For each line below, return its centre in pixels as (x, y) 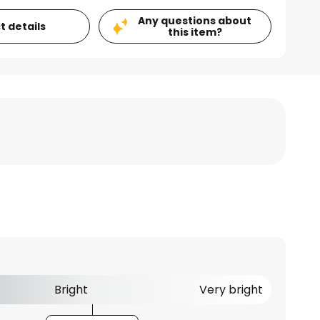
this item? (195, 32)
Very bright (231, 289)
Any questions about (195, 20)
